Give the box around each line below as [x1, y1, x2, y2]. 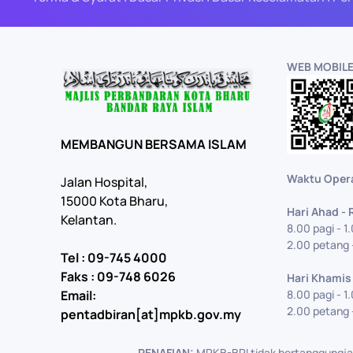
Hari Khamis [286, 270, 351, 286]
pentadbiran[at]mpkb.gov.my [61, 305, 241, 323]
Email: [61, 286, 96, 304]
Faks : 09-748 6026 [61, 267, 176, 285]
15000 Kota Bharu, [61, 191, 168, 210]
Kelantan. [61, 210, 117, 229]
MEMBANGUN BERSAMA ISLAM [61, 135, 247, 153]
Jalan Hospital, [61, 173, 147, 191]
